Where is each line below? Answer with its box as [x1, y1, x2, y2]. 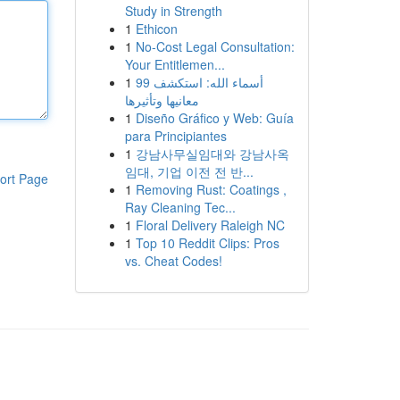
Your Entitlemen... [124, 55, 225, 73]
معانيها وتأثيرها [124, 91, 199, 109]
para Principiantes [124, 127, 227, 145]
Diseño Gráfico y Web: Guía [135, 109, 294, 127]
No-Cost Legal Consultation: [135, 37, 295, 55]
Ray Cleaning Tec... [124, 198, 236, 216]
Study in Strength [124, 2, 222, 20]
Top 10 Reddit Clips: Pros [135, 234, 279, 252]
